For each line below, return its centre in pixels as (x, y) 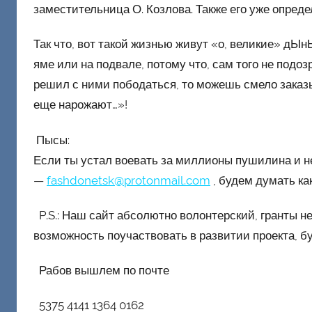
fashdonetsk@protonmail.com (128, 180)
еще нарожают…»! (80, 105)
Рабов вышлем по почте (101, 271)
